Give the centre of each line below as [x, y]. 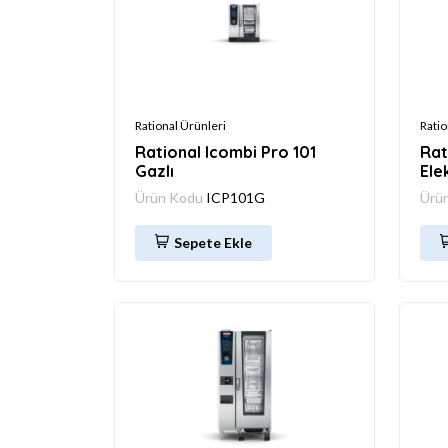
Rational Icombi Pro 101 [225, 151]
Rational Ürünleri [180, 125]
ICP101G [235, 197]
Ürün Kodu [170, 197]
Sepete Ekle [213, 242]
